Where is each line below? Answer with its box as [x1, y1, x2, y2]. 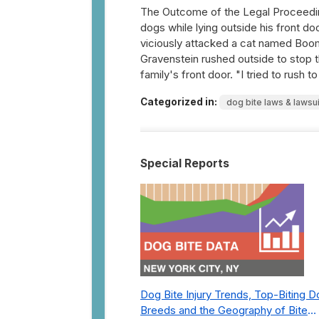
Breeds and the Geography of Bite [140, 303, 308, 317]
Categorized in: [140, 96, 217, 108]
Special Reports [140, 157, 229, 170]
